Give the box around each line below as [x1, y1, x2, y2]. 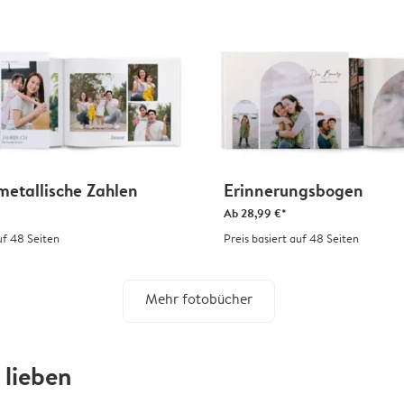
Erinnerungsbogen [224, 179, 363, 203]
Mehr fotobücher [144, 289, 252, 309]
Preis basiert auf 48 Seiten [224, 230, 359, 247]
